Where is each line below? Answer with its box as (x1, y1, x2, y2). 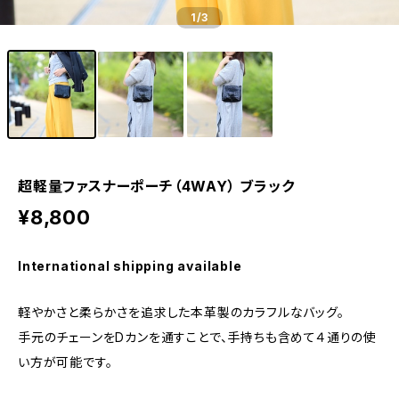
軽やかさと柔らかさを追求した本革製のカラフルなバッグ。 (18, 305, 345, 320)
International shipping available (18, 258, 242, 273)
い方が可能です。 (18, 354, 113, 370)
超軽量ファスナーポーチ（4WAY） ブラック (18, 177, 295, 195)
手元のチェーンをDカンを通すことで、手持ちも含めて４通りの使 (18, 330, 377, 345)
